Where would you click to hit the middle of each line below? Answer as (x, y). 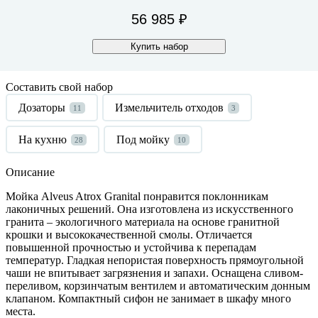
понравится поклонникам (204, 196)
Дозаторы (42, 107)
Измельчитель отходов (169, 107)
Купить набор (159, 46)
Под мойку (143, 139)
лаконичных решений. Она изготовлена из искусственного (149, 209)
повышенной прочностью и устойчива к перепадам (131, 247)
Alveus (57, 196)
